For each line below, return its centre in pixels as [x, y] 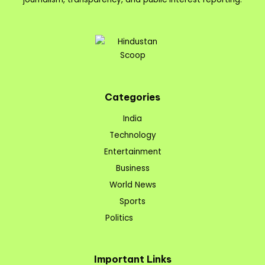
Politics [119, 218]
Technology [132, 135]
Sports [132, 202]
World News [132, 185]
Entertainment [132, 152]
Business [132, 169]
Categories [132, 97]
